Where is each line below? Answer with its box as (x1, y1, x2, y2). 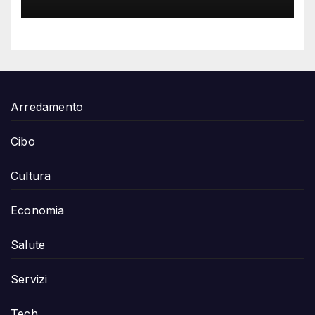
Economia (11, 202, 65, 217)
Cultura (11, 168, 51, 183)
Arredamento (11, 99, 84, 114)
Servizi (11, 271, 48, 286)
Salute (11, 237, 46, 252)
